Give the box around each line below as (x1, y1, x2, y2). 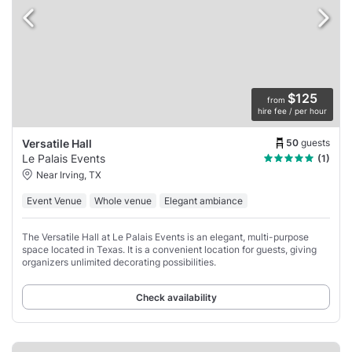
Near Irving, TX (36, 169, 101, 181)
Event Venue (27, 195, 82, 207)
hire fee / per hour (258, 106, 327, 116)
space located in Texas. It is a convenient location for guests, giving (22, 244, 317, 256)
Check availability (135, 291, 217, 304)
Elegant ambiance (164, 195, 243, 207)
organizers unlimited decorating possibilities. (22, 256, 216, 269)
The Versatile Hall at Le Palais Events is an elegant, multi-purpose (22, 231, 309, 244)
